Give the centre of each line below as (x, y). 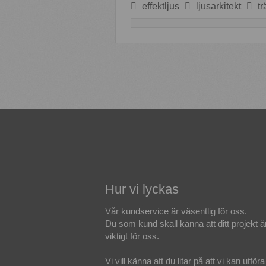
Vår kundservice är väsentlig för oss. (176, 211)
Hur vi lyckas (142, 189)
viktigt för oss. (132, 236)
